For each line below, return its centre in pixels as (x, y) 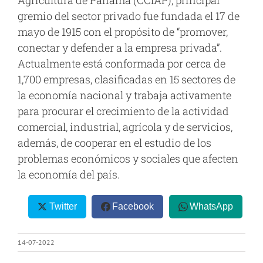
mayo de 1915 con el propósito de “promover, (123, 32)
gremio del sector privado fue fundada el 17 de (129, 16)
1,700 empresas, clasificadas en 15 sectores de (127, 80)
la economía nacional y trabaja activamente (124, 95)
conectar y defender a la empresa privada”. (120, 48)
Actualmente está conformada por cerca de (122, 64)
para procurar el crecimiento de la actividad (123, 111)
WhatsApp (212, 207)
